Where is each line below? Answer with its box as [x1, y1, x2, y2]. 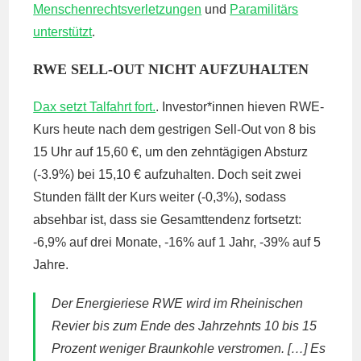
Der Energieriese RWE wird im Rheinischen [52, 297, 304, 310]
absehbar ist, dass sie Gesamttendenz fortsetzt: [33, 213, 302, 226]
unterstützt [33, 25, 93, 39]
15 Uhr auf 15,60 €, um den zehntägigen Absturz [33, 145, 309, 159]
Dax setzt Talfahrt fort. [33, 100, 156, 114]
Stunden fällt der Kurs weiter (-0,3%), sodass [33, 190, 287, 204]
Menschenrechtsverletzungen [33, 2, 202, 16]
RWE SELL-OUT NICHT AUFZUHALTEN [33, 61, 309, 77]
